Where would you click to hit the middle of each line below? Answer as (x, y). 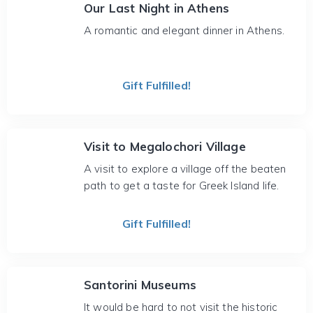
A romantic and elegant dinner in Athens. (184, 30)
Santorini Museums (140, 285)
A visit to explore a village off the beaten (185, 169)
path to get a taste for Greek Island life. (182, 185)
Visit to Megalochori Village (165, 146)
